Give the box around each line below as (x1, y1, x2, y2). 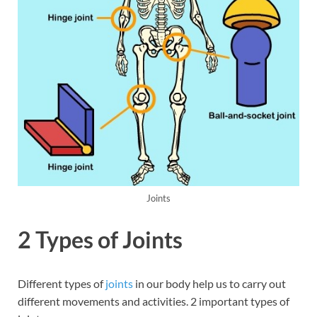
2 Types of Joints (18, 226, 183, 254)
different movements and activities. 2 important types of (18, 294, 289, 309)
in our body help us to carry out (135, 277, 286, 291)
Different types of (18, 277, 103, 291)
